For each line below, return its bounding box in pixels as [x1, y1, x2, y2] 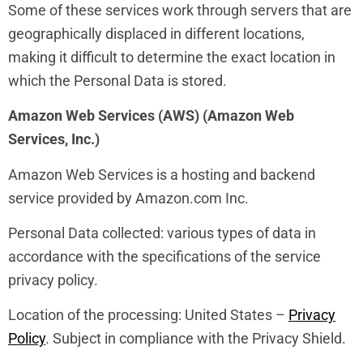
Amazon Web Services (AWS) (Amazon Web [8, 107, 294, 125]
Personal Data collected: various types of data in [8, 224, 316, 242]
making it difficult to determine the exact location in [8, 48, 335, 66]
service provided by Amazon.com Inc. [8, 189, 249, 207]
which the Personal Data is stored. [8, 71, 227, 89]
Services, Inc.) [8, 130, 100, 148]
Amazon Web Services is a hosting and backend [8, 165, 315, 183]
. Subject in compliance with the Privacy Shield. [45, 330, 346, 348]
